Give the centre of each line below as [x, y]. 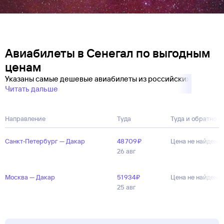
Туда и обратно [193, 118]
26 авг [126, 151]
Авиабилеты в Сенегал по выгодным [107, 53]
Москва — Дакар [30, 177]
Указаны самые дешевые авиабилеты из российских [98, 79]
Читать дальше [31, 89]
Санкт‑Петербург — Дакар [45, 141]
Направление [25, 118]
